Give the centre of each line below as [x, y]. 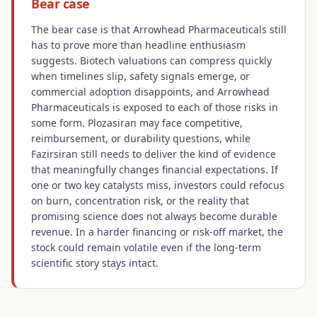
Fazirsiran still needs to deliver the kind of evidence [154, 154]
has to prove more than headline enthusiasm [138, 45]
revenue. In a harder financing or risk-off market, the [157, 232]
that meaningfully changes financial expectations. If [155, 169]
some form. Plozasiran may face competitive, [137, 123]
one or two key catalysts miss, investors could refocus [158, 185]
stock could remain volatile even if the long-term [146, 247]
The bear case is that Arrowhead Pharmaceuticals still [159, 29]
